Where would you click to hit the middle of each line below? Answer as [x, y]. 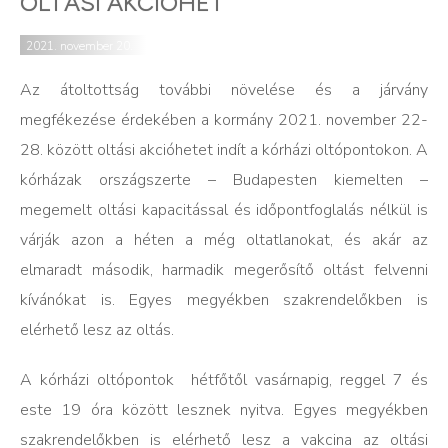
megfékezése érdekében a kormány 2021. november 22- [224, 120]
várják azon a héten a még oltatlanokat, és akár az [224, 240]
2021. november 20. [79, 46]
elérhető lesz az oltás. [97, 330]
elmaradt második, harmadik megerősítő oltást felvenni [224, 270]
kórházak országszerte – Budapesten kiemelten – [224, 180]
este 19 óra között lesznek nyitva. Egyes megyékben [224, 410]
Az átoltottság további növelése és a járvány [224, 90]
